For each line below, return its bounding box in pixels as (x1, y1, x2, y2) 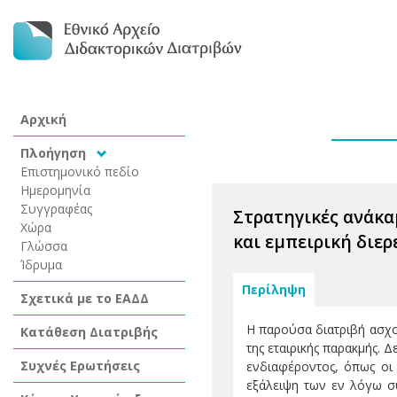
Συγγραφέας (20, 200, 93, 217)
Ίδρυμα (20, 256, 62, 273)
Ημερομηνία (20, 182, 90, 198)
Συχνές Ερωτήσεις (20, 357, 140, 374)
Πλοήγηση (20, 144, 90, 161)
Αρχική (20, 111, 66, 128)
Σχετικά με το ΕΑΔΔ (20, 290, 149, 307)
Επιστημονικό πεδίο (20, 163, 139, 180)
